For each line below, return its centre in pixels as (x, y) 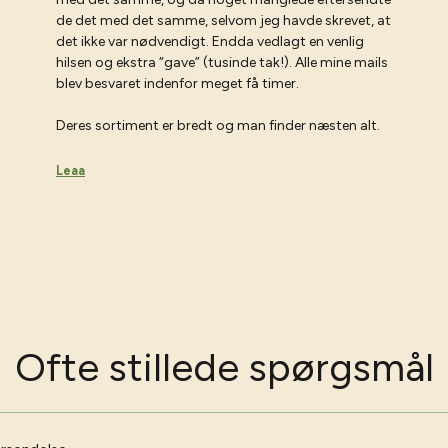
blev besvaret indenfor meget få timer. (177, 83)
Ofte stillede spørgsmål (224, 367)
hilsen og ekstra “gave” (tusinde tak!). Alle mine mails (222, 62)
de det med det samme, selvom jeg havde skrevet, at (223, 20)
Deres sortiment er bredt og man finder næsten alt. (218, 125)
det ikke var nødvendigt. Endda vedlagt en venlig (210, 41)
